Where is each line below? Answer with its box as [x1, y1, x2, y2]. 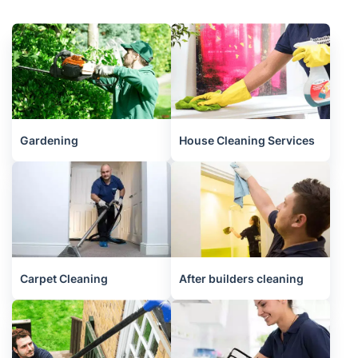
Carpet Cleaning [20, 272, 108, 286]
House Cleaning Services [179, 133, 315, 148]
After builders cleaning [179, 272, 304, 286]
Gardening [20, 133, 78, 148]
